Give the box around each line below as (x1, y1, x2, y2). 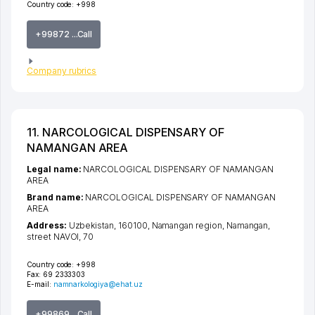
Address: (27, 220, 69, 231)
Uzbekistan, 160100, (68, 220, 152, 231)
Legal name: (27, 164, 84, 175)
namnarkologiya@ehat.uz (53, 280, 143, 289)
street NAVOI (27, 231, 79, 243)
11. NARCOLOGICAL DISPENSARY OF (27, 125, 224, 140)
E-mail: (27, 280, 53, 289)
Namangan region (151, 220, 222, 231)
